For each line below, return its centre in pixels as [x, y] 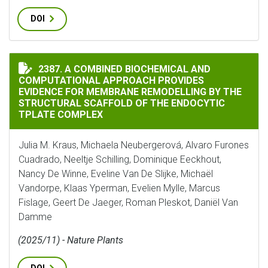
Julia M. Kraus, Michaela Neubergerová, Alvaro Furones [134, 145]
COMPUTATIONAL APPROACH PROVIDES [111, 80]
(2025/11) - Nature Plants [71, 240]
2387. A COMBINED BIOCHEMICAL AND [124, 69]
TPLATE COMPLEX [61, 115]
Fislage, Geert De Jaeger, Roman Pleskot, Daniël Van [128, 202]
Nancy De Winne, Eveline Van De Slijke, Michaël [116, 174]
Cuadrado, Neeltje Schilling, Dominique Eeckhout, [120, 159]
